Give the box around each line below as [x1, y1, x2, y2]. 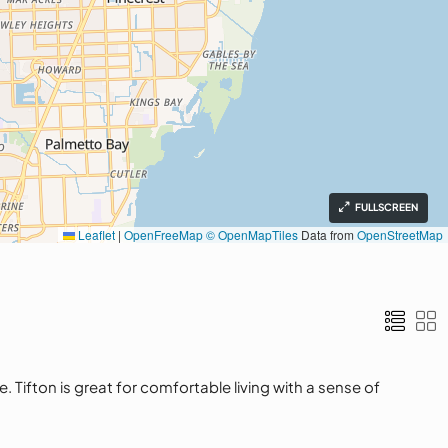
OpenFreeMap [124, 226, 203, 243]
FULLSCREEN [355, 201, 418, 213]
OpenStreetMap [357, 226, 443, 243]
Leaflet [75, 226, 115, 243]
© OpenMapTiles [206, 226, 298, 243]
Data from [298, 226, 357, 243]
